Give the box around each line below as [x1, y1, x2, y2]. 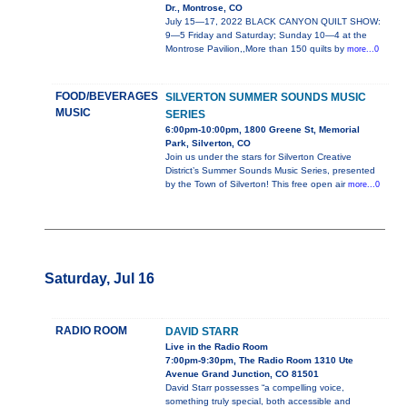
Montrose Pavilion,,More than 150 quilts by [164, 44, 347, 55]
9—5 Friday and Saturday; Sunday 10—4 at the [164, 30, 367, 41]
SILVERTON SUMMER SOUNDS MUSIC [164, 91, 366, 104]
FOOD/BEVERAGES [55, 90, 158, 104]
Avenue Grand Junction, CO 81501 [164, 369, 319, 380]
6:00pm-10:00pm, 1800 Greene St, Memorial [164, 124, 360, 135]
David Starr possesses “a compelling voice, [164, 382, 344, 393]
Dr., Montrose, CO [164, 3, 243, 14]
